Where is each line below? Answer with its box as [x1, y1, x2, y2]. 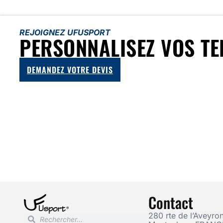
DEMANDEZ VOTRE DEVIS [27, 64, 113, 76]
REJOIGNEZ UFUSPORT [19, 27, 111, 38]
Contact [148, 191, 193, 214]
